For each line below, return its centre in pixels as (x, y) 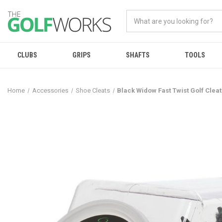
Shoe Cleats (93, 90)
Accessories (50, 90)
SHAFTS (138, 55)
